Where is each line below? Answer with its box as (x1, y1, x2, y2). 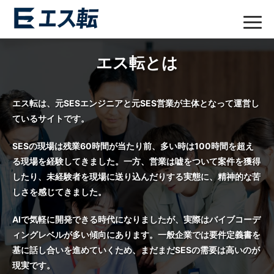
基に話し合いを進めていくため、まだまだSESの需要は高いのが (12, 245, 260, 255)
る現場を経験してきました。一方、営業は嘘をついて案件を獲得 (12, 156, 261, 166)
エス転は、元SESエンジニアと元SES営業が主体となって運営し (12, 98, 259, 108)
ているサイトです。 (12, 113, 89, 124)
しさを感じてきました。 (12, 187, 106, 197)
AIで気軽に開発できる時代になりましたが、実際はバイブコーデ (12, 214, 261, 224)
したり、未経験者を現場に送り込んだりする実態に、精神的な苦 (12, 171, 261, 182)
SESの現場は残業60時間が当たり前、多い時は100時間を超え (12, 141, 254, 151)
